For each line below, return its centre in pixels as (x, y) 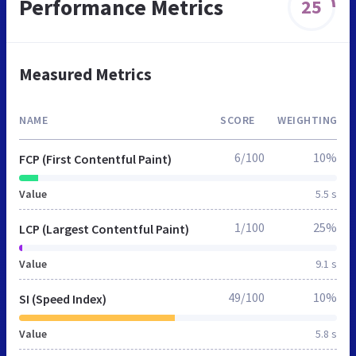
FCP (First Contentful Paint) (95, 159)
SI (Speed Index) (63, 298)
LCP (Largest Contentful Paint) (104, 228)
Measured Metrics (85, 74)
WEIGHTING (308, 120)
